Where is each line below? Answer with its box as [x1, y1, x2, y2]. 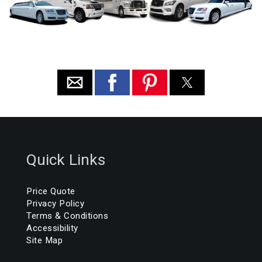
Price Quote [26, 185, 75, 196]
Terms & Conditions [26, 210, 108, 221]
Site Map [26, 235, 63, 246]
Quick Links [26, 150, 105, 168]
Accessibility [26, 222, 78, 233]
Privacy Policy [26, 198, 84, 209]
